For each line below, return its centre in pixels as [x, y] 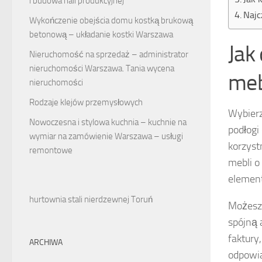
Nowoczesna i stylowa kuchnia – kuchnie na [108, 123]
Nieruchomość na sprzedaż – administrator [109, 55]
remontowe [51, 151]
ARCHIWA [46, 243]
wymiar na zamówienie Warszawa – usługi [106, 137]
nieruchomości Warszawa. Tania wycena [102, 69]
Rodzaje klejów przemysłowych [86, 103]
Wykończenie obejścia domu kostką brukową [111, 21]
